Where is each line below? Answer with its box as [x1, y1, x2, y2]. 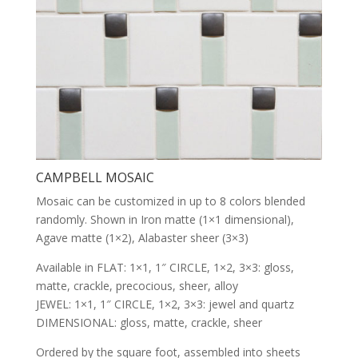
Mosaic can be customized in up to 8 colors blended [35, 193, 305, 209]
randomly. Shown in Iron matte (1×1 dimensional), [35, 212, 294, 228]
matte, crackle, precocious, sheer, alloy [35, 278, 238, 294]
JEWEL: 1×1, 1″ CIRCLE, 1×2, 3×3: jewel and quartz [35, 296, 294, 312]
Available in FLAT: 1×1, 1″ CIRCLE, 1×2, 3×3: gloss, [35, 260, 294, 276]
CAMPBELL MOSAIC [35, 169, 154, 187]
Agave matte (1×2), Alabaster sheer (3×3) [35, 230, 249, 246]
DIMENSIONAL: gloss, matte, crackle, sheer [35, 315, 262, 331]
